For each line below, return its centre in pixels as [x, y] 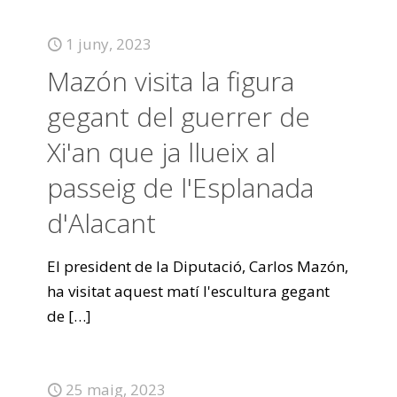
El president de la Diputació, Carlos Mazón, [198, 266]
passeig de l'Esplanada [180, 187]
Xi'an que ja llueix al [161, 152]
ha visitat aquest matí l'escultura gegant [188, 291]
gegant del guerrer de [179, 117]
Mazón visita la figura [171, 81]
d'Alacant [101, 223]
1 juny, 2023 [109, 44]
